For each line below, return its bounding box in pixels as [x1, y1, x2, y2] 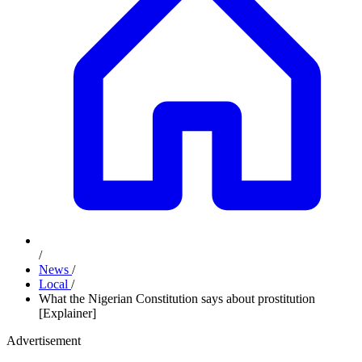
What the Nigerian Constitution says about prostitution [39, 292, 315, 305]
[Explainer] [39, 306, 96, 320]
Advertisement [6, 334, 81, 347]
